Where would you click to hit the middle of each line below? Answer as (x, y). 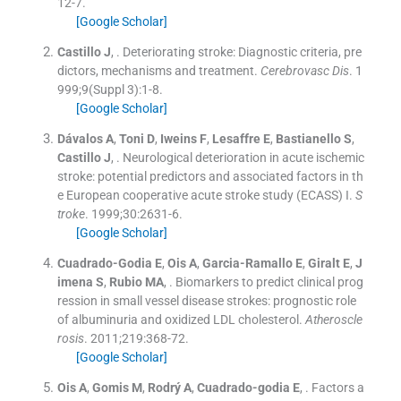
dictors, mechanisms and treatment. (157, 71)
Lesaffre (236, 139)
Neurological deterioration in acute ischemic (243, 158)
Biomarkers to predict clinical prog (269, 282)
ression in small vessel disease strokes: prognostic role (206, 301)
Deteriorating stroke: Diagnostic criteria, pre (242, 52)
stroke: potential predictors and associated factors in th (210, 177)
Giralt (324, 264)
